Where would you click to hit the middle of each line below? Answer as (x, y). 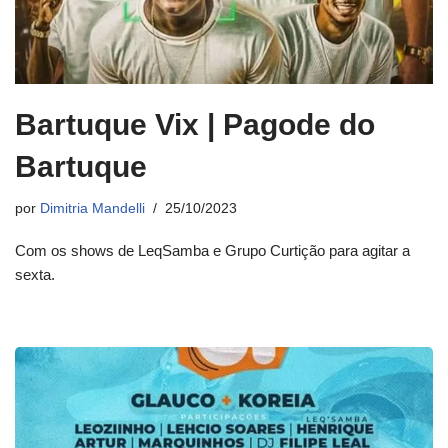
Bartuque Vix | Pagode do (195, 124)
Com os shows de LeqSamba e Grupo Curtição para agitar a (212, 250)
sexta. (35, 274)
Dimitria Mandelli (92, 208)
